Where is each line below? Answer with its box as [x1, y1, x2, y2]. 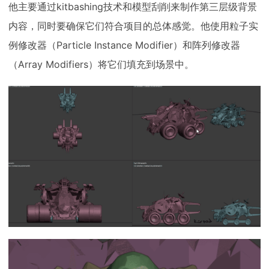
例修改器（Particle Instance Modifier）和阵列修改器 [8, 39, 240, 52]
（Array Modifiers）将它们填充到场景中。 [8, 58, 194, 71]
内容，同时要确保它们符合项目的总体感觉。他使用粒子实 [8, 20, 258, 32]
